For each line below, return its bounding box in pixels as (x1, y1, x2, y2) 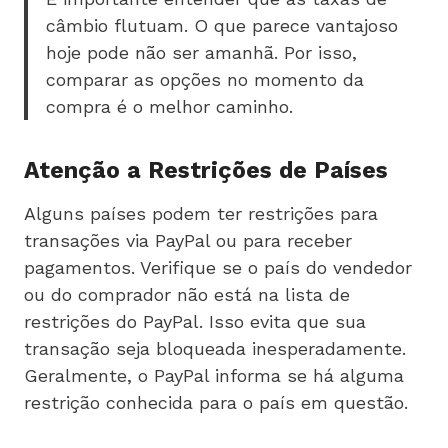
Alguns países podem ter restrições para (24, 202, 378, 224)
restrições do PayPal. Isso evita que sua (24, 310, 366, 332)
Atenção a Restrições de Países (24, 157, 388, 185)
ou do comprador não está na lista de (24, 283, 350, 305)
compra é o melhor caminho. (46, 95, 293, 117)
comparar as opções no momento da (46, 68, 364, 90)
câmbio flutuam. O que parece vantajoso (46, 14, 398, 36)
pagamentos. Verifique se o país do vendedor (24, 256, 412, 278)
